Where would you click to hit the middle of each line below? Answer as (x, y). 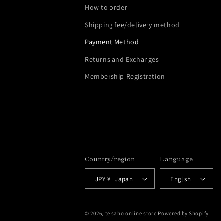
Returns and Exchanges (122, 59)
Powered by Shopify (183, 213)
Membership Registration (125, 76)
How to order (106, 7)
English (181, 179)
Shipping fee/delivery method (132, 25)
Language (177, 159)
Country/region (110, 159)
